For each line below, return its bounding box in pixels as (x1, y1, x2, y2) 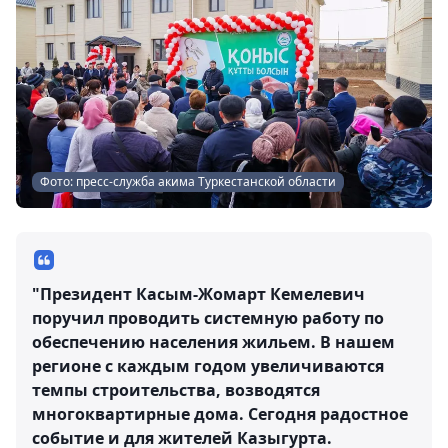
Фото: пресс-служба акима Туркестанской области (40, 173, 336, 190)
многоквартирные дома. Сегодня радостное (32, 403, 408, 425)
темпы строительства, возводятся (32, 379, 320, 401)
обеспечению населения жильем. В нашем (32, 331, 395, 353)
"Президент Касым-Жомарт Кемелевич (32, 283, 365, 305)
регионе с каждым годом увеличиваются (32, 355, 384, 377)
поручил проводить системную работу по (32, 307, 384, 329)
